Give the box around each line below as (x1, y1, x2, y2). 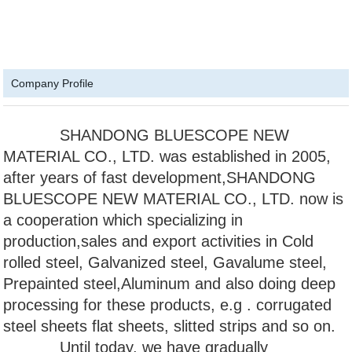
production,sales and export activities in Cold (3, 233, 314, 250)
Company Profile (11, 77, 94, 90)
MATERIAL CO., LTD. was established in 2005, (3, 148, 332, 165)
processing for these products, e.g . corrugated (3, 296, 332, 313)
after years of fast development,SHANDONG (3, 169, 317, 186)
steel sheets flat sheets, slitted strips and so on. (3, 317, 341, 335)
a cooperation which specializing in (3, 211, 244, 229)
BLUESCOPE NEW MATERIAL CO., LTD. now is (3, 190, 344, 207)
